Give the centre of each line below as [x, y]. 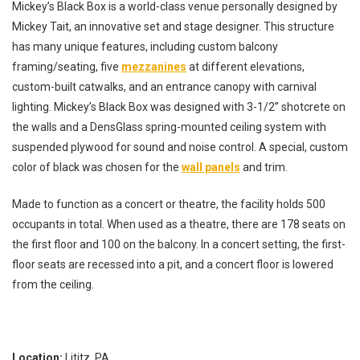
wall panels [211, 167]
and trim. [264, 167]
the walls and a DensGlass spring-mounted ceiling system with [169, 127]
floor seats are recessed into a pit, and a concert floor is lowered [173, 264]
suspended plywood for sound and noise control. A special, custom [180, 147]
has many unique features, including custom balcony [145, 46]
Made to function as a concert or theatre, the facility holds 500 [169, 204]
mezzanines [154, 66]
